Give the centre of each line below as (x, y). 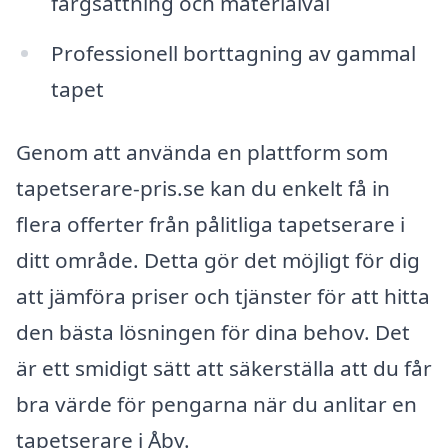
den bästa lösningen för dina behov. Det (213, 332)
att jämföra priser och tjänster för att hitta (223, 296)
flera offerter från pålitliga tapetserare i (210, 224)
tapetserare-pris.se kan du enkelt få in (203, 188)
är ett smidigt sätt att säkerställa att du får (224, 368)
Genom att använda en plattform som (202, 152)
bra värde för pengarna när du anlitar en (216, 404)
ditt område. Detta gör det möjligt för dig (218, 260)
